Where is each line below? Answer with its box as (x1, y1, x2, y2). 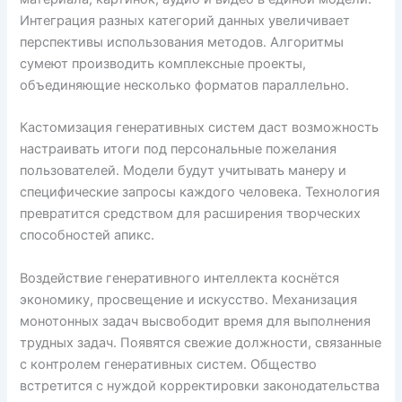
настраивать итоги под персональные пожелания (20, 141, 337, 158)
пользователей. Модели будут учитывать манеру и (20, 162, 347, 179)
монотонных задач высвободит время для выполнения (20, 312, 371, 329)
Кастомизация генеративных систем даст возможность (20, 119, 380, 136)
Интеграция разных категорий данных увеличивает (20, 12, 351, 29)
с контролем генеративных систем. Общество (20, 355, 318, 372)
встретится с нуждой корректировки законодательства (20, 377, 380, 394)
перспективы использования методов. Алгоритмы (20, 33, 345, 50)
